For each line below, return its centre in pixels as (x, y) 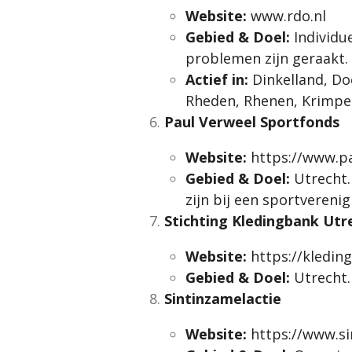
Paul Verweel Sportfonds (252, 121)
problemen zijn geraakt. (267, 58)
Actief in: (217, 79)
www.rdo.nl (286, 15)
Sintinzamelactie (223, 298)
